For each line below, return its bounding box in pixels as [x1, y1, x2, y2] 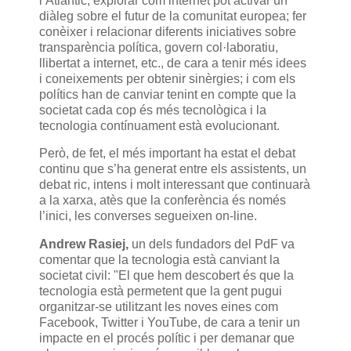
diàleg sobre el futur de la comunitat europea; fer [39, 9, 306, 23]
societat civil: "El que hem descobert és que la [39, 269, 294, 283]
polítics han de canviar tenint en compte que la [39, 87, 296, 101]
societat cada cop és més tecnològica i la [39, 103, 266, 117]
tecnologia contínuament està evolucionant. [39, 118, 280, 132]
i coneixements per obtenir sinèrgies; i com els [39, 71, 295, 85]
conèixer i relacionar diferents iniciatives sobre [39, 24, 296, 38]
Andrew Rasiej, [39, 237, 128, 251]
